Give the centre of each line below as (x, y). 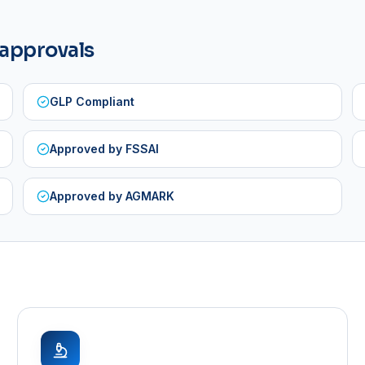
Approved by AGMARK (112, 196)
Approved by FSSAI (105, 148)
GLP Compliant (92, 101)
